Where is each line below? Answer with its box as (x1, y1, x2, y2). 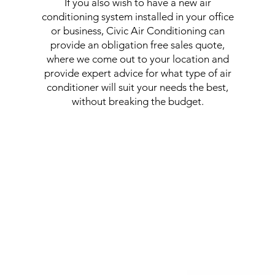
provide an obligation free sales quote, (50, 39, 225, 51)
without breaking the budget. (71, 95, 204, 107)
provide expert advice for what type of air (44, 67, 231, 79)
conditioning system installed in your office (41, 10, 234, 23)
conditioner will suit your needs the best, (47, 81, 229, 93)
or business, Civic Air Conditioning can (50, 25, 225, 37)
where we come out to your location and (46, 53, 229, 65)
